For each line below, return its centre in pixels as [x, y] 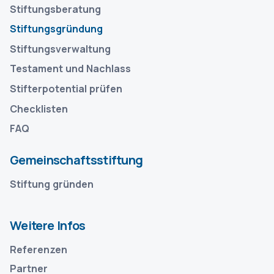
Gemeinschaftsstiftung [76, 160]
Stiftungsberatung [55, 9]
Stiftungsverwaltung [60, 49]
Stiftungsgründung [56, 29]
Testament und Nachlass [70, 69]
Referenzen [39, 250]
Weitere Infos [48, 226]
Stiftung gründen [52, 184]
